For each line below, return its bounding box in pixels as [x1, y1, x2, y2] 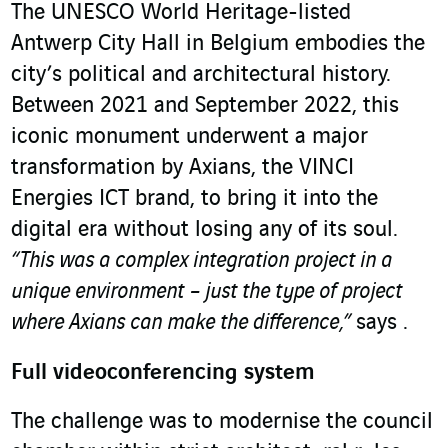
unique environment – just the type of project [11, 280, 402, 305]
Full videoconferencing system [11, 361, 314, 386]
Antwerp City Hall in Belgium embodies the [11, 32, 425, 57]
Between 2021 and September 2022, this [11, 94, 399, 119]
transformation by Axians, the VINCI [11, 156, 354, 181]
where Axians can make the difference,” [11, 311, 356, 336]
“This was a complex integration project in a [11, 249, 392, 274]
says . [356, 311, 408, 336]
